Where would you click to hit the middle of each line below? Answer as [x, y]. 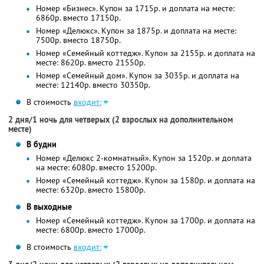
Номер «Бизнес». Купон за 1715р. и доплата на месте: [135, 9]
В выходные [49, 207]
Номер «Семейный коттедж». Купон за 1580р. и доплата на [145, 181]
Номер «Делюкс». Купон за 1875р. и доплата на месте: [136, 31]
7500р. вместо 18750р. [78, 40]
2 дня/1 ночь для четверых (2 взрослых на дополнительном [121, 120]
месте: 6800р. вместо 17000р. [90, 230]
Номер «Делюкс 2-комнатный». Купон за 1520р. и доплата [143, 158]
